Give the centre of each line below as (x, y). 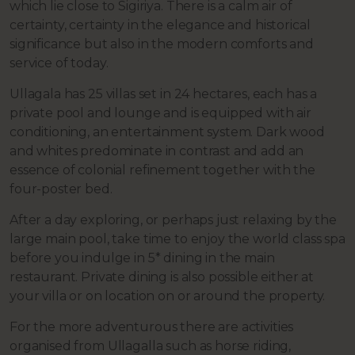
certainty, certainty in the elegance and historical (160, 25)
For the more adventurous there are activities (152, 327)
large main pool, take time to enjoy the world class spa (177, 239)
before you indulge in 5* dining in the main (142, 258)
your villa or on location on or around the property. (168, 296)
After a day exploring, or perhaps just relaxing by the (173, 220)
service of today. (59, 63)
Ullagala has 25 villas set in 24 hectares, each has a (164, 94)
